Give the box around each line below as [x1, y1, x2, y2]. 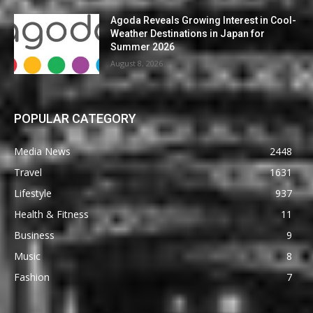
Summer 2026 [110, 41, 175, 53]
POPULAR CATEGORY [14, 110, 136, 126]
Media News [14, 144, 71, 158]
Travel [14, 165, 42, 179]
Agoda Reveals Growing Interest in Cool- [110, 15, 297, 27]
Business [14, 228, 54, 242]
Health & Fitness [14, 207, 89, 221]
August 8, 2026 [110, 58, 163, 69]
